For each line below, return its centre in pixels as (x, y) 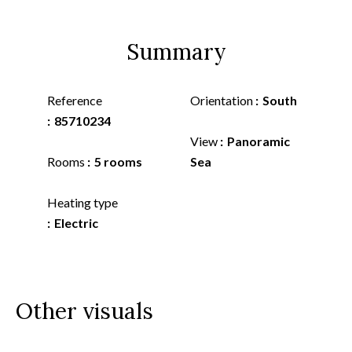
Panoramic (258, 141)
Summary (176, 52)
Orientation (223, 100)
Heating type (82, 202)
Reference (75, 100)
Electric (76, 223)
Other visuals (84, 311)
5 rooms (118, 161)
